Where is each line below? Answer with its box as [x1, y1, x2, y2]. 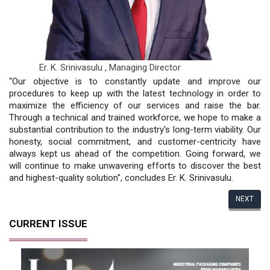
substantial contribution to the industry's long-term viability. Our [9, 124, 261, 135]
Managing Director [109, 61, 181, 73]
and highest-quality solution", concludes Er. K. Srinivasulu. [9, 172, 233, 183]
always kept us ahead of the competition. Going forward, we [9, 148, 261, 159]
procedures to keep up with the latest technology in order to [9, 87, 261, 99]
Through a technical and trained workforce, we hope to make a [9, 111, 261, 123]
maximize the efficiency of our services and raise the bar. [9, 99, 261, 111]
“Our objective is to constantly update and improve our [9, 75, 261, 87]
